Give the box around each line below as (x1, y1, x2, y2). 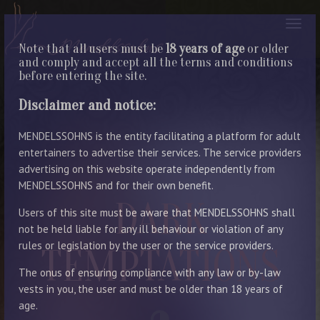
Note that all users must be (19, 41, 166, 56)
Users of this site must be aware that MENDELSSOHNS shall (19, 206, 295, 219)
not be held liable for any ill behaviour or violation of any (19, 222, 283, 236)
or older (244, 41, 289, 56)
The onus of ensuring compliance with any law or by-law (19, 266, 281, 279)
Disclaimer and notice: (19, 96, 156, 114)
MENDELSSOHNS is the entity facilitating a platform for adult (19, 129, 301, 143)
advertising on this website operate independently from (19, 162, 275, 176)
